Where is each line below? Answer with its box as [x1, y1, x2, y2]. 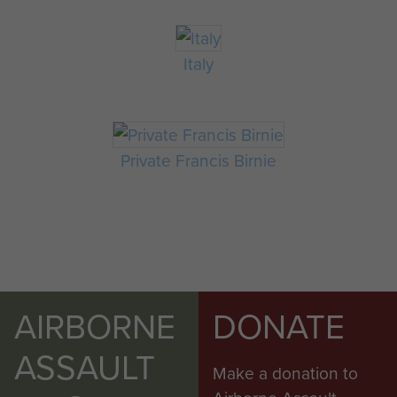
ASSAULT [14, 343, 155, 390]
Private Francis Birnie [121, 147, 276, 172]
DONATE [213, 302, 345, 349]
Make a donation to [213, 361, 358, 385]
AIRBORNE [14, 302, 175, 349]
